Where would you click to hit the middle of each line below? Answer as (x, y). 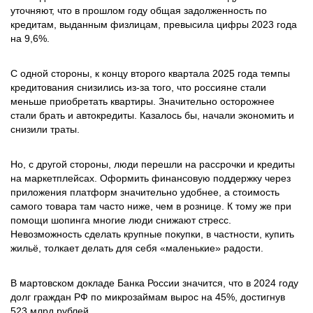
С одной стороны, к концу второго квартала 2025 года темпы (150, 73)
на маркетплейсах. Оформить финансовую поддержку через (151, 178)
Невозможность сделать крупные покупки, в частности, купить (152, 234)
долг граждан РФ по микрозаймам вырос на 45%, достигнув (148, 297)
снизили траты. (45, 129)
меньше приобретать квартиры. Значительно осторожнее (143, 101)
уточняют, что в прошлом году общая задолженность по (139, 10)
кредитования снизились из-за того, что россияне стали (138, 87)
